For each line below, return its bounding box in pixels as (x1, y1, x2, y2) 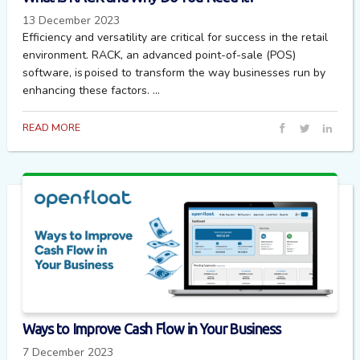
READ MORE (22, 121, 81, 135)
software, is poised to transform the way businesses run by (22, 64, 326, 80)
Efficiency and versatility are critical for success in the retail (22, 29, 329, 45)
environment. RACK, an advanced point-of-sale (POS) (22, 47, 297, 63)
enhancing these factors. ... (22, 82, 161, 98)
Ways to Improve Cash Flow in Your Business (22, 321, 281, 337)
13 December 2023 (22, 12, 121, 28)
